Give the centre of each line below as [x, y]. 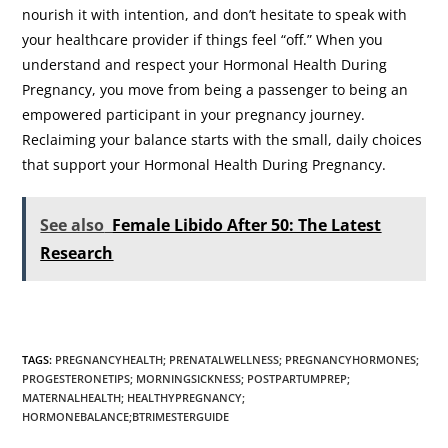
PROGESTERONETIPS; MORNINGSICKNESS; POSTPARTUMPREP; [186, 378]
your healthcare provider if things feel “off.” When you [203, 39]
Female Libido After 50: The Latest [247, 224]
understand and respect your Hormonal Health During [205, 64]
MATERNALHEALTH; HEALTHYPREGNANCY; [134, 397]
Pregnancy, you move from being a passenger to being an [215, 89]
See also [72, 224]
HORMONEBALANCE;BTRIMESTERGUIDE [126, 416]
